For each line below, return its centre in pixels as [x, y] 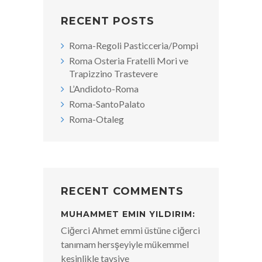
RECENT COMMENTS [122, 192]
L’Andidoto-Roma [104, 89]
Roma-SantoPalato [107, 104]
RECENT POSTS [108, 21]
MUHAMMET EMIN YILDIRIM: [128, 214]
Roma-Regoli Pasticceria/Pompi [134, 46]
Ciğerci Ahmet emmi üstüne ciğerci [130, 230]
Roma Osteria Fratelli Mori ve [129, 61]
